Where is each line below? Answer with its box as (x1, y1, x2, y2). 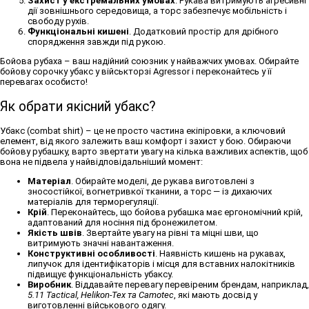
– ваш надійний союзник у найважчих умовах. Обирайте (62, 56, 299, 67)
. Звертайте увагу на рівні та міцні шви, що (82, 227, 259, 238)
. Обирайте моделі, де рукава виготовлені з (71, 175, 255, 186)
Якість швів (28, 227, 82, 238)
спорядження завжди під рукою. (28, 37, 166, 48)
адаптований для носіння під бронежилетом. (28, 217, 217, 228)
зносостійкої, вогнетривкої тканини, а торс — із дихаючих (28, 186, 272, 197)
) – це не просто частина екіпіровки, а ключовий (80, 125, 286, 136)
